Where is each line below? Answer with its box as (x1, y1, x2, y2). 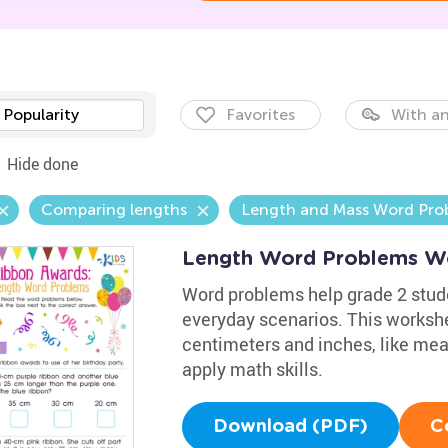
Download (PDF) (212, 418, 368, 436)
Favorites (225, 105, 295, 124)
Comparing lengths (40, 200, 187, 219)
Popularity (2, 105, 79, 124)
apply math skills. (181, 357, 323, 381)
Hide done (6, 153, 78, 175)
